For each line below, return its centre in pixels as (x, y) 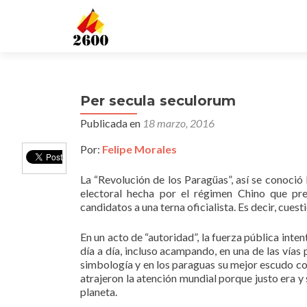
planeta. (99, 292)
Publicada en (111, 123)
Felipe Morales (139, 149)
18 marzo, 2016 (179, 123)
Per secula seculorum (158, 101)
